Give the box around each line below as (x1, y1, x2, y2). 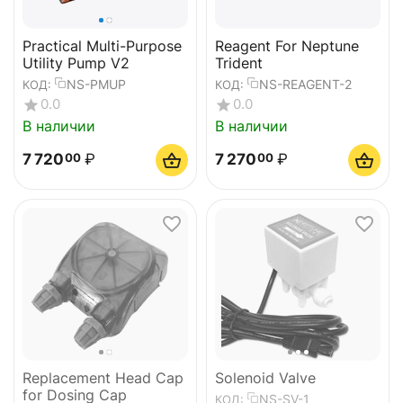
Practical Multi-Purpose (22, 36, 182, 55)
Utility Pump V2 (22, 53, 130, 72)
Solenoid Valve (215, 368, 316, 387)
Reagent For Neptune (215, 36, 359, 55)
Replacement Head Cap (22, 368, 184, 387)
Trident (215, 53, 263, 72)
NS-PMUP (67, 76, 126, 93)
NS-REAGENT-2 (259, 76, 352, 93)
